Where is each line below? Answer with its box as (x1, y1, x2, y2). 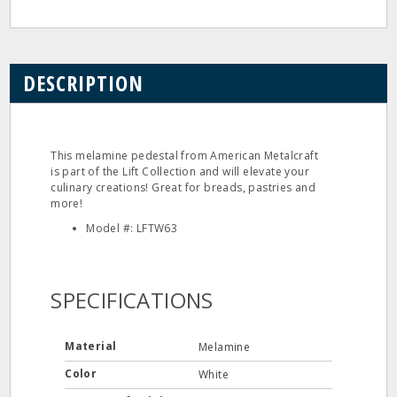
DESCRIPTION (23, 68, 144, 97)
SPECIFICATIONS (51, 285, 214, 315)
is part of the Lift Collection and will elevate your (51, 164, 310, 179)
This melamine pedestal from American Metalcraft (51, 148, 319, 163)
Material (65, 339, 120, 354)
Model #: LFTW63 (86, 221, 178, 236)
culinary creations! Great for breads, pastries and (51, 180, 316, 195)
